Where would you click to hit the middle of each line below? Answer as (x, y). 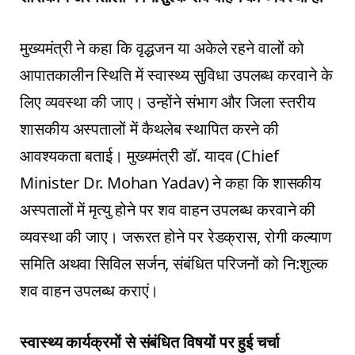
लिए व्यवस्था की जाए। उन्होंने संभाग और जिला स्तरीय (168, 102)
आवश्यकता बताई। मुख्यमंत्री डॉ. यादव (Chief (149, 156)
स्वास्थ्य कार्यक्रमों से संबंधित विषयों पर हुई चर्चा (150, 342)
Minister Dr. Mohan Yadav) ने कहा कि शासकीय (171, 183)
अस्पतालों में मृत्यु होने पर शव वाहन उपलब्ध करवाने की (168, 210)
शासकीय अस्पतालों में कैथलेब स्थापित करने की (150, 129)
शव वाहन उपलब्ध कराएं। (90, 291)
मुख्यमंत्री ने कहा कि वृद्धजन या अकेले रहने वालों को (162, 48)
